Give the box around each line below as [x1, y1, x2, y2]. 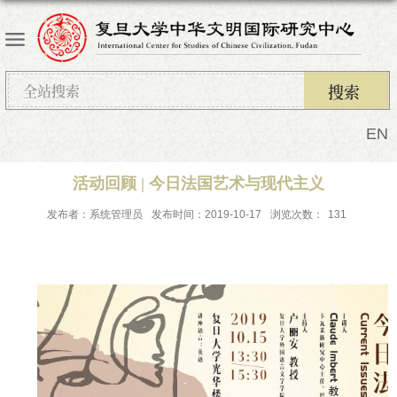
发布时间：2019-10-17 [151, 208, 261, 222]
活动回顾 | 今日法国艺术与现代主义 [73, 175, 324, 193]
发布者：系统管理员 [46, 208, 143, 222]
